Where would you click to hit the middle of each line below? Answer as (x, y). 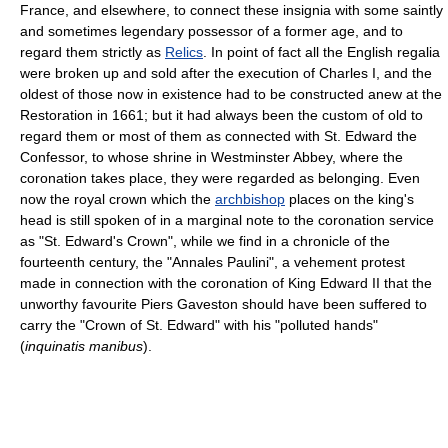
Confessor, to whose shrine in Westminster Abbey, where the (211, 156)
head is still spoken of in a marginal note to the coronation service (227, 219)
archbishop (250, 198)
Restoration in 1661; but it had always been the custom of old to (221, 114)
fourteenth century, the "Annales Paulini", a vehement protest (212, 261)
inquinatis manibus (84, 345)
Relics (184, 51)
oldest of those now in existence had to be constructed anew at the (231, 93)
